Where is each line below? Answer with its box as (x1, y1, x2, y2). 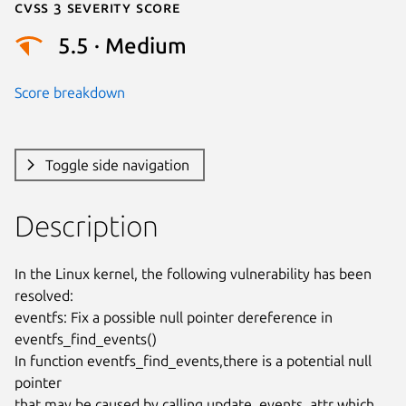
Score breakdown (14, 83, 125, 101)
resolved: (14, 286, 73, 304)
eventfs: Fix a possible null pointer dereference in (14, 308, 333, 325)
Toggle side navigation (44, 156, 189, 173)
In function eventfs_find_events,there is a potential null (14, 352, 372, 369)
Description (14, 208, 159, 242)
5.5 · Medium (58, 34, 187, 59)
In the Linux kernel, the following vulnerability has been (14, 265, 372, 282)
